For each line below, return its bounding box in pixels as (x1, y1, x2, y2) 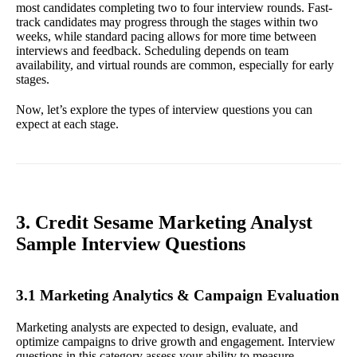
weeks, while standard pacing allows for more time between (16, 29, 316, 43)
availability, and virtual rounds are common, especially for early (16, 57, 334, 72)
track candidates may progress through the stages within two (16, 14, 318, 29)
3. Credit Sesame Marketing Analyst (16, 211, 312, 233)
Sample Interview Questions (16, 233, 245, 254)
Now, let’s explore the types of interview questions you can (16, 102, 312, 116)
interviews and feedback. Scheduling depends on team (16, 43, 288, 57)
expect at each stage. (16, 116, 119, 131)
